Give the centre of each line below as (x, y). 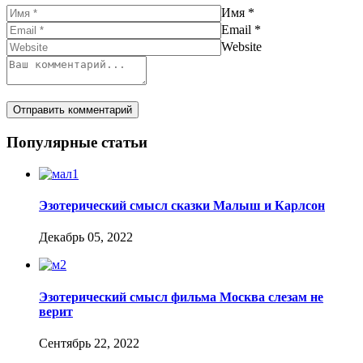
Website (241, 47)
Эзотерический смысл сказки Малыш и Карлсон (182, 206)
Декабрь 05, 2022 (86, 237)
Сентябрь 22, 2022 (89, 343)
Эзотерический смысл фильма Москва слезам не (181, 297)
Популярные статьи (77, 143)
